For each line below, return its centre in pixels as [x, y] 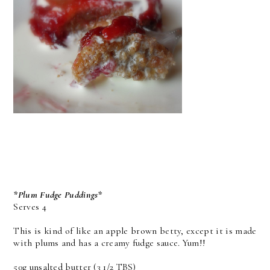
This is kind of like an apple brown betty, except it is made [135, 231]
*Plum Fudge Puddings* [58, 194]
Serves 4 [30, 206]
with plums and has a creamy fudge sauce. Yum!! [110, 243]
